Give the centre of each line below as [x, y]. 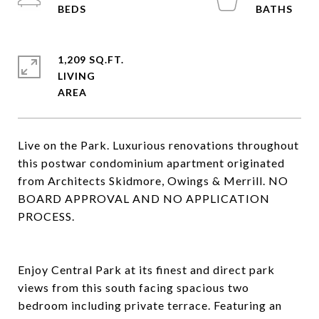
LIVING [77, 76]
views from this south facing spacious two [134, 287]
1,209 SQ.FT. [91, 59]
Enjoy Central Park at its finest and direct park [146, 270]
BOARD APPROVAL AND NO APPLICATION [144, 198]
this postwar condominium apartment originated [151, 163]
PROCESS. [46, 216]
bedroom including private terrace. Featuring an [150, 305]
